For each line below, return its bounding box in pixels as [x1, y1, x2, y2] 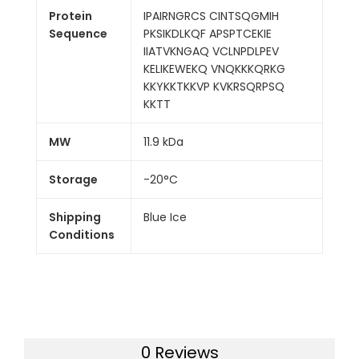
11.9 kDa [143, 134, 184, 150]
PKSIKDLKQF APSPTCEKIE [143, 26, 272, 42]
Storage [49, 171, 98, 188]
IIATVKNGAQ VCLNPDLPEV [143, 43, 279, 59]
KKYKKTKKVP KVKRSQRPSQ [143, 79, 284, 95]
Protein [49, 8, 92, 24]
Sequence [49, 26, 107, 42]
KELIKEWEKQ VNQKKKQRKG [143, 61, 285, 77]
